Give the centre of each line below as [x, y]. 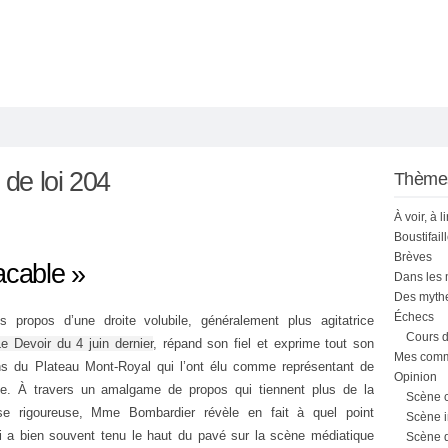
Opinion [415, 377]
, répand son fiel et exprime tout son [263, 343]
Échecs [414, 317]
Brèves [413, 257]
